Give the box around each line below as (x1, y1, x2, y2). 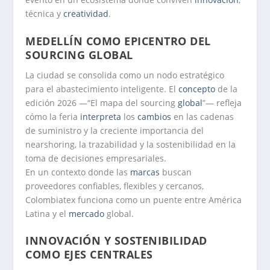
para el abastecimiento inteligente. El (25, 83, 179, 95)
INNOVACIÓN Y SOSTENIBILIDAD (25, 233, 207, 248)
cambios (137, 110, 172, 122)
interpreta (80, 110, 122, 122)
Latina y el (25, 207, 69, 219)
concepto (178, 83, 216, 95)
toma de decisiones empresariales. (25, 152, 167, 164)
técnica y (25, 8, 64, 20)
